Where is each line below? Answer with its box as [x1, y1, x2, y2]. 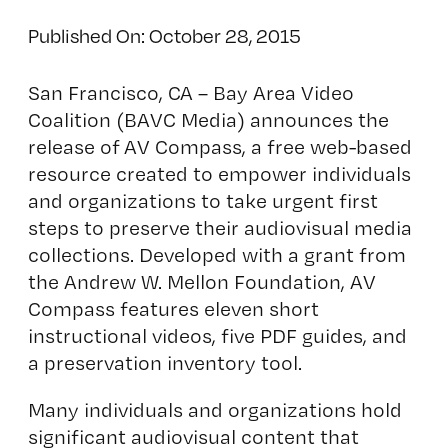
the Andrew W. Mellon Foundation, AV [27, 269, 376, 294]
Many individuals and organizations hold [27, 397, 402, 422]
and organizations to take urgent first [27, 188, 378, 213]
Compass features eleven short [27, 296, 319, 321]
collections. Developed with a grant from [27, 242, 406, 267]
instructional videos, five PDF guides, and [27, 323, 407, 348]
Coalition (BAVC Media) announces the [27, 107, 389, 132]
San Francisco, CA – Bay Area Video [27, 80, 354, 105]
